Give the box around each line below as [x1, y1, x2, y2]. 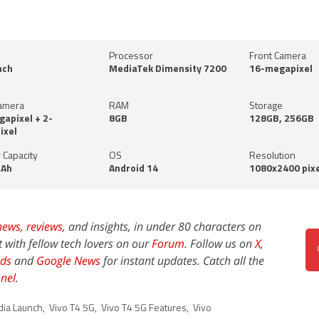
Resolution [249, 150, 296, 162]
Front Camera [249, 51, 306, 62]
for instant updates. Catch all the [100, 252, 264, 268]
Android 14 [109, 163, 159, 174]
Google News [36, 252, 100, 268]
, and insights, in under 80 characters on [63, 218, 261, 234]
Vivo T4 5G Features [101, 303, 187, 314]
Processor [109, 51, 154, 62]
